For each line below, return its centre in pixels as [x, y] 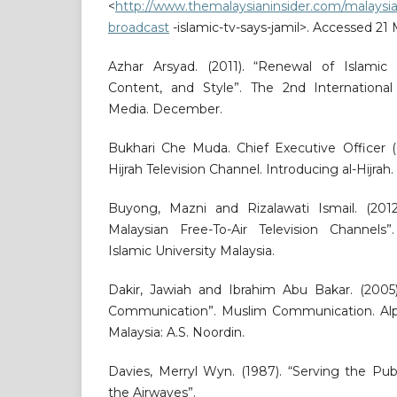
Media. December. [165, 109]
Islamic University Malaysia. [191, 251]
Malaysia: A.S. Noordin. [176, 333]
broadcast [139, 28]
